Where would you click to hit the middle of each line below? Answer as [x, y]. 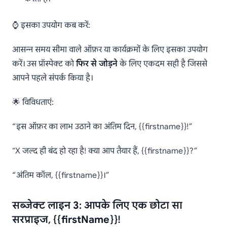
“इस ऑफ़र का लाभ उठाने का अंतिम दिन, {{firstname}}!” [102, 127]
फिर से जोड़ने [97, 64]
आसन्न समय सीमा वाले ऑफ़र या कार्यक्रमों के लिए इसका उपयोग [110, 50]
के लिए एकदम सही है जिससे [162, 64]
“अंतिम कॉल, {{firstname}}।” [61, 176]
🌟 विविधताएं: [33, 103]
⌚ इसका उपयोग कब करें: [51, 26]
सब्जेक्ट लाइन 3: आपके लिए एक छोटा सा [97, 206]
